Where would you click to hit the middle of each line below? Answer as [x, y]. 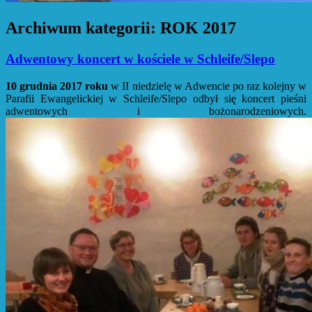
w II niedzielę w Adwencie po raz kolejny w [207, 86]
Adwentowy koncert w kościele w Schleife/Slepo [140, 58]
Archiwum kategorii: [83, 28]
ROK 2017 [198, 28]
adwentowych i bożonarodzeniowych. [156, 111]
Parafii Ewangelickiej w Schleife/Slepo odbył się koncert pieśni [156, 98]
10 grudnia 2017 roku [57, 86]
